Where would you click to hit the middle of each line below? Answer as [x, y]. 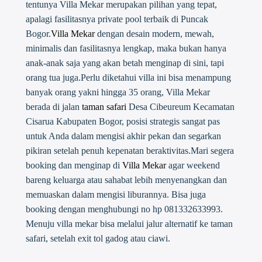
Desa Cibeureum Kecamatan [180, 107]
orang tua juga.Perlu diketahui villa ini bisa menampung [128, 78]
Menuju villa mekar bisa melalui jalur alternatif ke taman [129, 224]
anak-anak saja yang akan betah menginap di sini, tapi [125, 63]
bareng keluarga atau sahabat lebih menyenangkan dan [126, 180]
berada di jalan [54, 107]
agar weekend [193, 166]
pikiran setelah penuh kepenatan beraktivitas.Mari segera [130, 151]
